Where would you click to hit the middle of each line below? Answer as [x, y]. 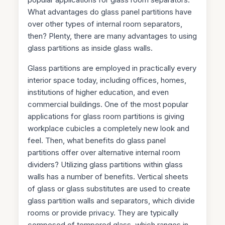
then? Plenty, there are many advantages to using [113, 36]
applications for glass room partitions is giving [106, 116]
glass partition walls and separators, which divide [111, 200]
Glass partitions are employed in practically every [112, 68]
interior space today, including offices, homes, [107, 80]
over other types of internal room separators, [105, 24]
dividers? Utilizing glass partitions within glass [105, 164]
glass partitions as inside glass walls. [90, 48]
